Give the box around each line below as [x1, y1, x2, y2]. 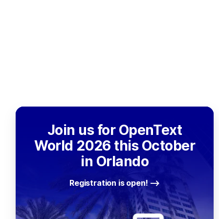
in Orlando [81, 153, 149, 170]
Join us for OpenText [47, 122, 182, 138]
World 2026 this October [34, 137, 196, 154]
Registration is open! [69, 178, 148, 188]
